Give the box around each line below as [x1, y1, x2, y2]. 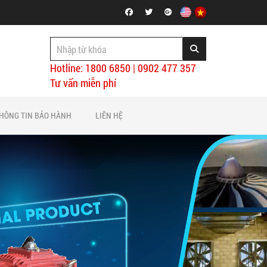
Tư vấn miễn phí [49, 76, 116, 90]
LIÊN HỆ [95, 110, 123, 121]
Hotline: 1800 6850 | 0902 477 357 [49, 61, 196, 75]
